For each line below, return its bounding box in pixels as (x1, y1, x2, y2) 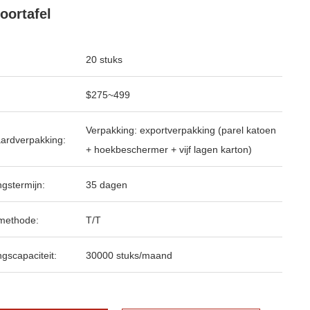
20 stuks (86, 54, 122, 65)
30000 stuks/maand (86, 250, 172, 261)
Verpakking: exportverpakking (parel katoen (86, 125, 276, 136)
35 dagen (86, 179, 127, 190)
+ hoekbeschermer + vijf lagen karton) (86, 144, 252, 155)
